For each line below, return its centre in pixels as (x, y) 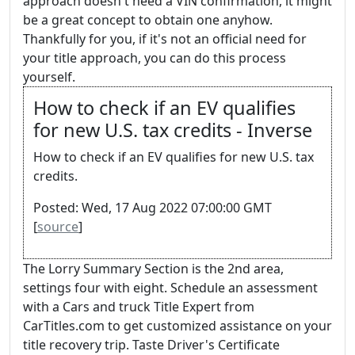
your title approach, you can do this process (155, 58)
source (58, 227)
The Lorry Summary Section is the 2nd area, (153, 269)
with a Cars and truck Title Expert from (139, 307)
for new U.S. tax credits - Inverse (173, 130)
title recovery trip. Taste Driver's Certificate (151, 345)
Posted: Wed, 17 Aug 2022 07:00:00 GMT (153, 208)
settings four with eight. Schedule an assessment (170, 288)
